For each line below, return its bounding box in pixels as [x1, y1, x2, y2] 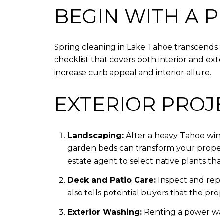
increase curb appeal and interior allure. [54, 68, 211, 78]
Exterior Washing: [67, 207, 142, 217]
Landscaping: [67, 130, 124, 140]
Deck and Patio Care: [67, 175, 156, 185]
